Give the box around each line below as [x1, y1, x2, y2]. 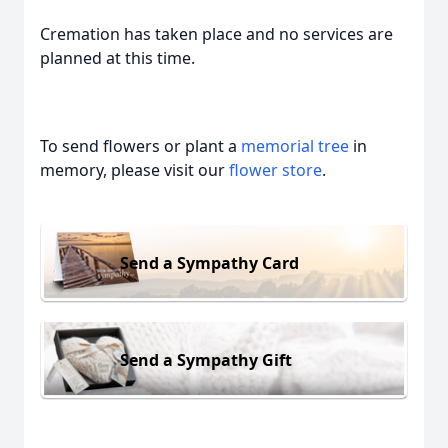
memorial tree [241, 135, 349, 157]
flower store [229, 159, 322, 181]
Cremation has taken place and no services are [40, 23, 393, 45]
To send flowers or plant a [40, 135, 241, 157]
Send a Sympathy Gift [120, 348, 292, 371]
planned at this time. [40, 47, 195, 69]
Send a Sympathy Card [120, 251, 299, 274]
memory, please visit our [40, 159, 229, 181]
